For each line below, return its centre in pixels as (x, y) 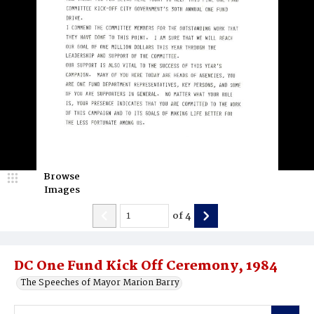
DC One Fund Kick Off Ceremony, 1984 (146, 266)
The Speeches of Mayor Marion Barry (100, 283)
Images (62, 190)
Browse (62, 177)
